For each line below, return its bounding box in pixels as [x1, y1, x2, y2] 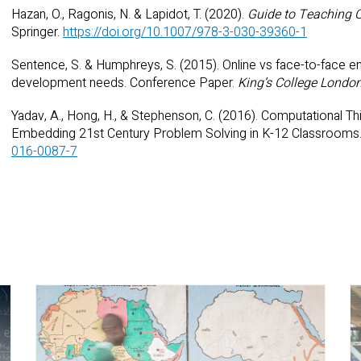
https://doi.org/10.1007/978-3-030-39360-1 [63, 22, 307, 42]
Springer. [11, 22, 63, 42]
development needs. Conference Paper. [11, 73, 238, 93]
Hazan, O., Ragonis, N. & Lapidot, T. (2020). [11, 4, 247, 24]
